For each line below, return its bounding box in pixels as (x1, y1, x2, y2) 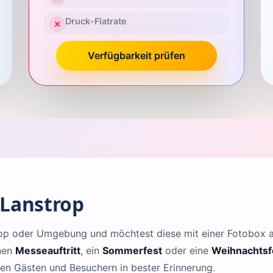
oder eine (162, 244, 211, 257)
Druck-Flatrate (65, 16, 127, 27)
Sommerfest (102, 244, 162, 257)
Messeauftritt (15, 244, 80, 257)
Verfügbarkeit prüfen (87, 49, 185, 62)
